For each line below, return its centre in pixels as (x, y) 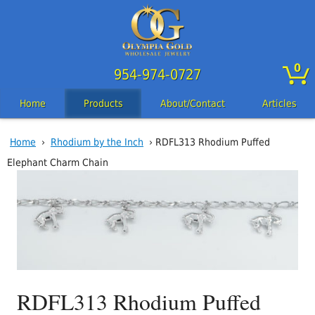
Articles (279, 104)
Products (103, 104)
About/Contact (192, 104)
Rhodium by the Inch (97, 142)
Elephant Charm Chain (58, 163)
